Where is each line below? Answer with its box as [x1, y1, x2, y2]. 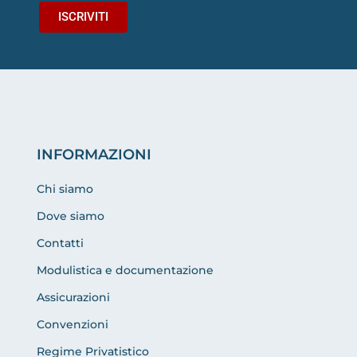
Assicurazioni [37, 290, 111, 305]
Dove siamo [37, 209, 105, 224]
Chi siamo [37, 182, 94, 197]
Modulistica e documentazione [37, 263, 214, 278]
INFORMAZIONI [37, 146, 152, 164]
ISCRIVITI [57, 10, 108, 25]
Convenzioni [37, 317, 109, 332]
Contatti [37, 236, 84, 251]
